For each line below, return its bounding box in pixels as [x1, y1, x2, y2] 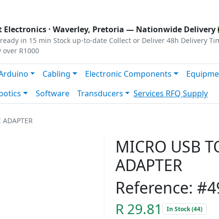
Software [35, 88, 69, 99]
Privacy [5, 2, 31, 13]
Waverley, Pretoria [53, 24, 124, 35]
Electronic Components [85, 68, 172, 79]
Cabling [43, 68, 71, 79]
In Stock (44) [166, 204, 202, 213]
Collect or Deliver [109, 36, 165, 45]
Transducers [77, 88, 123, 99]
